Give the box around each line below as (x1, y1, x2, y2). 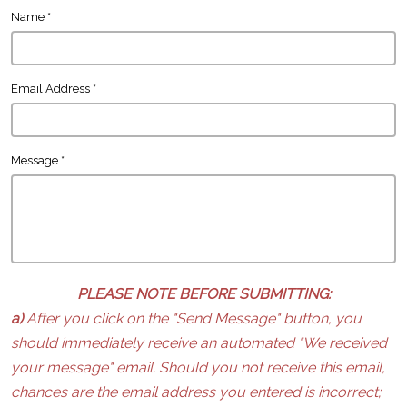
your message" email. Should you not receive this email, (11, 358, 385, 376)
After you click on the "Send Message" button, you (26, 309, 362, 327)
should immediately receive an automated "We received (11, 333, 387, 352)
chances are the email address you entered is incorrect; (11, 382, 381, 401)
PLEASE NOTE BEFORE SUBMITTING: (76, 284, 331, 303)
